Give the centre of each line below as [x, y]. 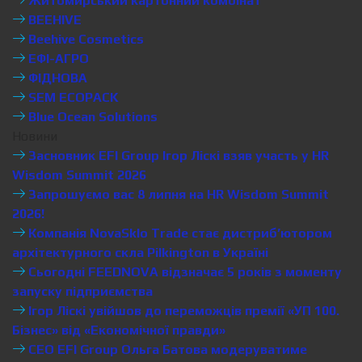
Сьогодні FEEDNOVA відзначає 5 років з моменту [183, 272]
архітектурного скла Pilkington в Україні [140, 253]
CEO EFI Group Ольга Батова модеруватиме [166, 349]
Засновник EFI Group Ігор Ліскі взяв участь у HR [177, 156]
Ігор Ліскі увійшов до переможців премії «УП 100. [182, 311]
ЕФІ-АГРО [57, 59]
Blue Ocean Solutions [91, 117]
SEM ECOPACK [72, 97]
